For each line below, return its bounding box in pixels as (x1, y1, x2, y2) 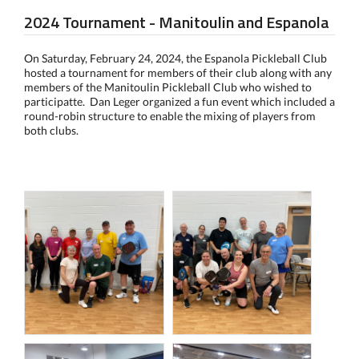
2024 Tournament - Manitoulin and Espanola (24, 10, 329, 34)
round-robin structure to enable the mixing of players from (24, 109, 316, 123)
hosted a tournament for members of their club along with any (24, 66, 332, 79)
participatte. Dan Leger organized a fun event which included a (24, 95, 335, 108)
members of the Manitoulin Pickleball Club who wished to (24, 80, 312, 94)
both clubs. (24, 123, 79, 137)
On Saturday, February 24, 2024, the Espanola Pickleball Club (24, 51, 327, 65)
